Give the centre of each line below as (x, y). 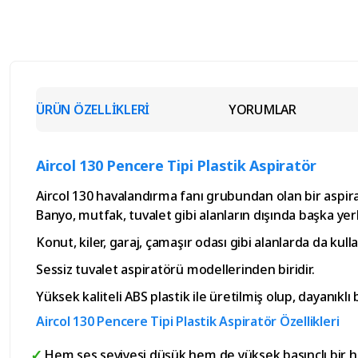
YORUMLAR (262, 110)
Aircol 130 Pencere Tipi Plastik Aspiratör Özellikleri (188, 322)
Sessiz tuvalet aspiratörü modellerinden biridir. (175, 270)
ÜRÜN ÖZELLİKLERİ (93, 110)
